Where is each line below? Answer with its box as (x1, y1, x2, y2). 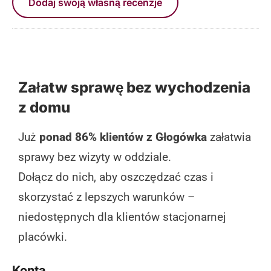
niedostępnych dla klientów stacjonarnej (18, 209, 226, 224)
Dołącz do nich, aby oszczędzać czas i (18, 169, 214, 184)
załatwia (207, 129, 251, 144)
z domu (18, 98, 70, 116)
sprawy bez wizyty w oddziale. (18, 149, 171, 164)
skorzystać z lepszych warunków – (18, 189, 195, 204)
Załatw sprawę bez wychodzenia (18, 78, 250, 96)
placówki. (18, 229, 67, 244)
